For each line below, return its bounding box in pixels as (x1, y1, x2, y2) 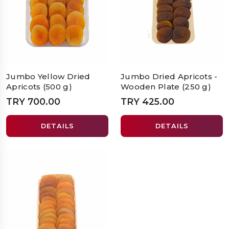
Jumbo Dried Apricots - (121, 72, 218, 82)
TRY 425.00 (121, 96, 174, 107)
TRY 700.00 (6, 96, 60, 107)
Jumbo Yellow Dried (6, 72, 90, 82)
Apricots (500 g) (6, 82, 72, 92)
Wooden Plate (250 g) (121, 82, 212, 92)
